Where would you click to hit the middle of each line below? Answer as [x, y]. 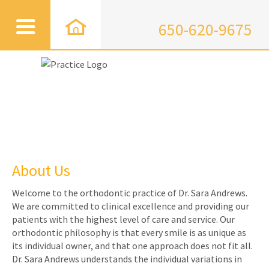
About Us [41, 171]
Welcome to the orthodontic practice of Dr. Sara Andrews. [130, 193]
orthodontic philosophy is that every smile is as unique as [129, 233]
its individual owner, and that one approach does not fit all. [132, 246]
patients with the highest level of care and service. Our [123, 219]
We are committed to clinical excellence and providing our [131, 206]
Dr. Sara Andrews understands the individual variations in [127, 259]
